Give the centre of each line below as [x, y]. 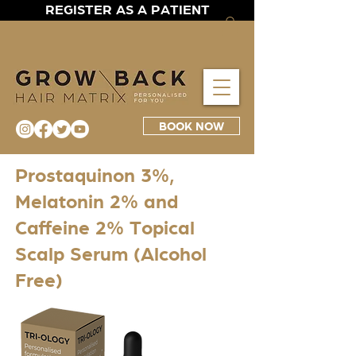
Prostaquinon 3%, [95, 176]
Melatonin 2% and [97, 202]
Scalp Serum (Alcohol [111, 255]
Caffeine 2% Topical [105, 228]
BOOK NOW [192, 126]
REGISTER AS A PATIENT [127, 10]
